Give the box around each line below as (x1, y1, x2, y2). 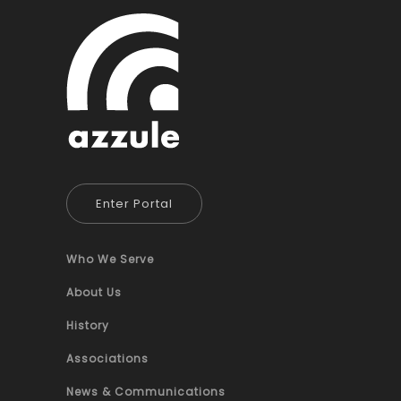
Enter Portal (96, 194, 173, 212)
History (66, 317, 109, 333)
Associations (66, 350, 149, 366)
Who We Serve (66, 251, 154, 267)
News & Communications (66, 383, 226, 399)
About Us (66, 284, 122, 300)
